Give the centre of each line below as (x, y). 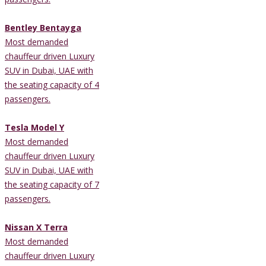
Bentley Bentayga (43, 27)
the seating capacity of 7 (52, 184)
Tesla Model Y (34, 127)
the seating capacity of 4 (52, 84)
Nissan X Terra (36, 227)
